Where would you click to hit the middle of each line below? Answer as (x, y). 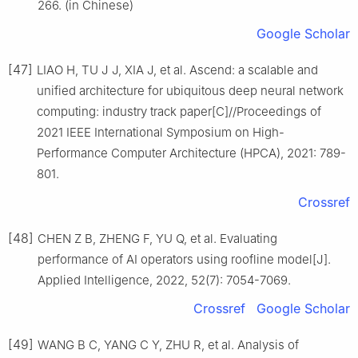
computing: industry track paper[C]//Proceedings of (179, 111)
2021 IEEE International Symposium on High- (161, 132)
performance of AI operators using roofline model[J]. (184, 259)
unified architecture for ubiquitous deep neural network (190, 90)
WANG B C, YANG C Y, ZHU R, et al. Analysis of (168, 344)
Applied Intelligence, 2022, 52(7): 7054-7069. (164, 280)
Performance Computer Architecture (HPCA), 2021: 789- (191, 153)
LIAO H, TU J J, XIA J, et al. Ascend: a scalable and (177, 70)
